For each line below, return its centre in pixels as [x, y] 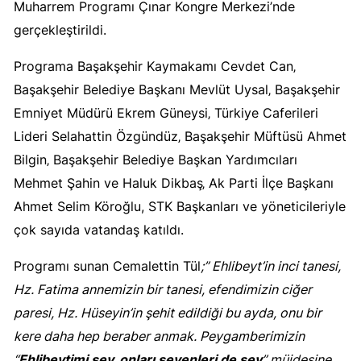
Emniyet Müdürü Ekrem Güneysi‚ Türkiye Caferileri [166, 113]
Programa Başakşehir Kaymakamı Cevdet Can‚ [155, 66]
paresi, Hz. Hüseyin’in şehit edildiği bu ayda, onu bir [168, 313]
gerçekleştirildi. [60, 30]
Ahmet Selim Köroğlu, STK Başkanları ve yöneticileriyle [180, 207]
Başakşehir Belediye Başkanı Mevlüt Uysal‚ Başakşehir [177, 90]
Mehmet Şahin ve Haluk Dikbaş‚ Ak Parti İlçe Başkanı [174, 183]
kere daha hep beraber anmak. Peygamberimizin [159, 336]
